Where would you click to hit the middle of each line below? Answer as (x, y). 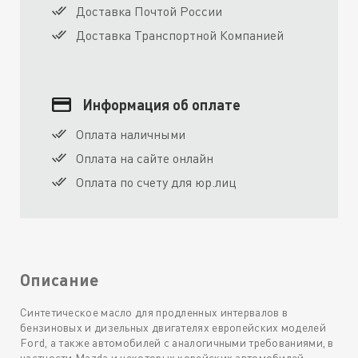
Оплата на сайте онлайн (145, 159)
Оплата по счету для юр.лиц (156, 183)
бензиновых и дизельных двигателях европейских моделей (173, 328)
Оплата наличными (131, 135)
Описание (60, 279)
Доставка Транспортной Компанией (180, 36)
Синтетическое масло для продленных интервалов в (154, 312)
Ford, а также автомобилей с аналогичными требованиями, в (177, 343)
